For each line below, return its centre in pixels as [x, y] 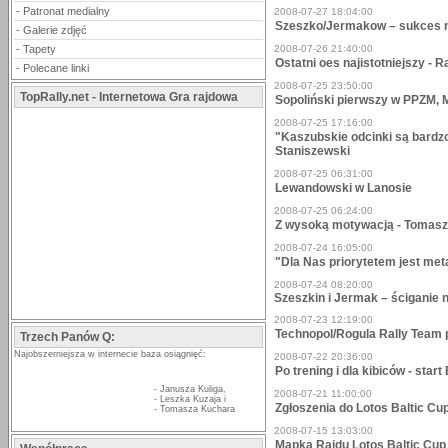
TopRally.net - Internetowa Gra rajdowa [129, 97]
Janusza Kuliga [191, 389]
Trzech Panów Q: [67, 337]
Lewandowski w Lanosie [343, 188]
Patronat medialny [66, 11]
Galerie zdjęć [55, 30]
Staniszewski [312, 151]
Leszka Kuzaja [190, 399]
